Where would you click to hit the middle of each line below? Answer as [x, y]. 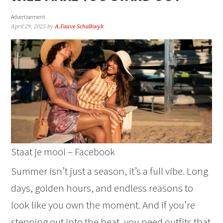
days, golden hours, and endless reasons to [102, 188]
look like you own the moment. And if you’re [103, 205]
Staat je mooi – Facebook [63, 152]
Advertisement [28, 17]
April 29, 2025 [29, 27]
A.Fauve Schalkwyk [79, 27]
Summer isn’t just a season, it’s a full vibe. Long [110, 171]
